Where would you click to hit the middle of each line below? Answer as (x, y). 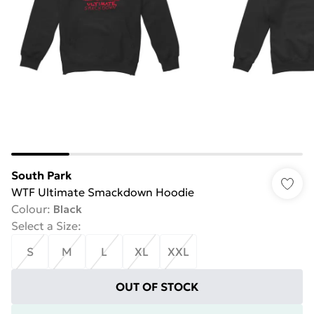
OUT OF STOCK (157, 287)
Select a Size (45, 226)
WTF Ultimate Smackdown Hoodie (103, 192)
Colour (29, 209)
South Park (41, 175)
